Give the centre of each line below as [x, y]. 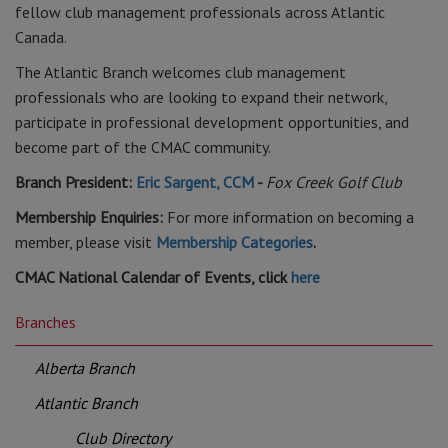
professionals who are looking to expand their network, [201, 97]
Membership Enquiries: [91, 217]
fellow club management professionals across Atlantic [200, 12]
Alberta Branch [85, 368]
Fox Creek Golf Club [334, 182]
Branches [45, 322]
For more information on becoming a [290, 217]
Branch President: [75, 182]
